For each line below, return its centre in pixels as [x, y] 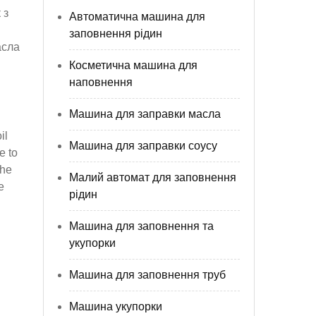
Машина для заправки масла [145, 114]
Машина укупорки [116, 306]
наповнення [101, 82]
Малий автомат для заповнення [153, 177]
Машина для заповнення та [141, 226]
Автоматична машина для [137, 17]
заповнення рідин [116, 34]
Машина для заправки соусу [143, 146]
